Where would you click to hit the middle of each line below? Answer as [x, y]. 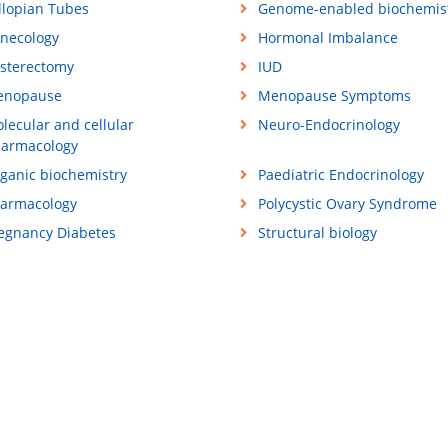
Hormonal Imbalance [327, 38]
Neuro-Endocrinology [328, 125]
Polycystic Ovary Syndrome [347, 204]
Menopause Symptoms [334, 96]
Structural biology [317, 233]
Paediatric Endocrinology [340, 175]
